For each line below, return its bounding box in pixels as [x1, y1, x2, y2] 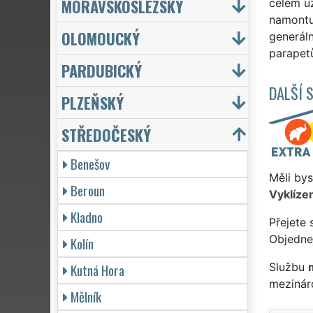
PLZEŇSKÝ [61, 90, 124, 114]
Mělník [71, 286, 101, 307]
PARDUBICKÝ [61, 58, 142, 82]
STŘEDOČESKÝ [61, 122, 151, 146]
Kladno [71, 206, 103, 227]
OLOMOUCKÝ [61, 26, 140, 50]
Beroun [71, 180, 105, 201]
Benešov [71, 153, 110, 174]
